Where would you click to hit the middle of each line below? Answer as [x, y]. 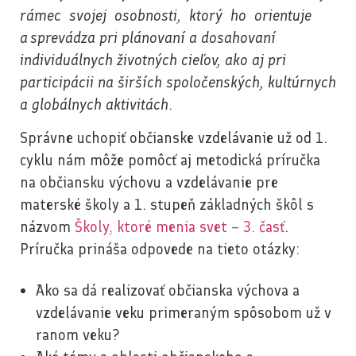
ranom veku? [78, 335]
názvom [47, 227]
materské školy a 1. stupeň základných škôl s [167, 205]
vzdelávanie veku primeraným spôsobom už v [184, 313]
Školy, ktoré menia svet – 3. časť [180, 227]
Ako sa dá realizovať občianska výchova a [168, 291]
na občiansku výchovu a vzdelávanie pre [149, 183]
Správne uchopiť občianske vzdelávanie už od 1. [174, 138]
